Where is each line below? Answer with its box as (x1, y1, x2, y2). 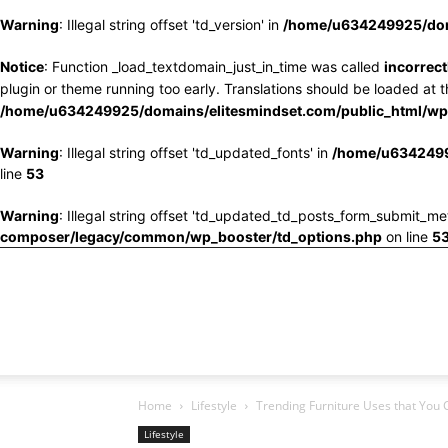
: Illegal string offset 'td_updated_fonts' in (59, 144, 332, 161)
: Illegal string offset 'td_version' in (59, 16, 283, 33)
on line (382, 228, 432, 245)
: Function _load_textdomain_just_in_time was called (44, 58, 384, 75)
